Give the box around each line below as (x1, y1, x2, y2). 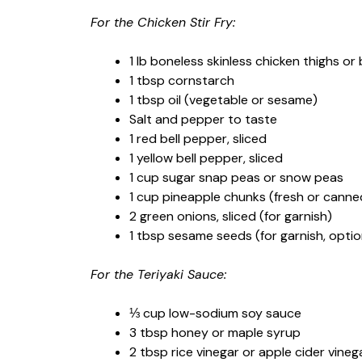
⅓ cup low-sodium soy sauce (129, 304, 301, 322)
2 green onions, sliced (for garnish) (129, 207, 332, 225)
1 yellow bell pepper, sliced (129, 149, 283, 166)
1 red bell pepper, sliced (129, 129, 267, 147)
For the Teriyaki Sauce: (90, 265, 226, 283)
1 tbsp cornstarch (129, 71, 234, 89)
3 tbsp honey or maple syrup (129, 323, 301, 341)
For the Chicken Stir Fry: (90, 13, 235, 31)
